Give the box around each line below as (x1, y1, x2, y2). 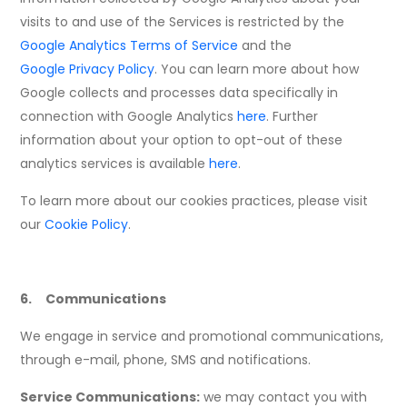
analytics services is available (20, 154, 210, 174)
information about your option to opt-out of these (20, 131, 343, 150)
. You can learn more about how (154, 60, 360, 79)
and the (238, 36, 296, 55)
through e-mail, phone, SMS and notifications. (20, 351, 312, 370)
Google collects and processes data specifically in (20, 84, 339, 103)
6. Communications (20, 290, 167, 309)
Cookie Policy (45, 215, 129, 234)
